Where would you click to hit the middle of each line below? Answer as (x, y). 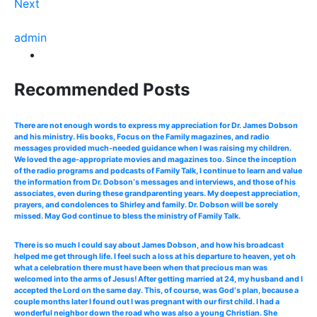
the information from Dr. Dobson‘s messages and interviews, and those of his (155, 183)
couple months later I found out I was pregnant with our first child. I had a (147, 302)
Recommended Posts (102, 90)
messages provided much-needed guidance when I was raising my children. (153, 149)
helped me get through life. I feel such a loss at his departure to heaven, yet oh (155, 257)
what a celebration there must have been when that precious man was (141, 268)
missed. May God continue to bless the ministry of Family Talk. (127, 217)
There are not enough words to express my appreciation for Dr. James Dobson (156, 126)
